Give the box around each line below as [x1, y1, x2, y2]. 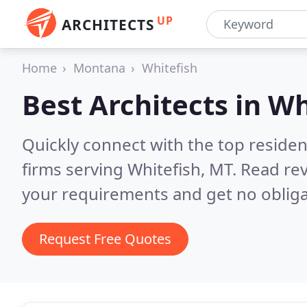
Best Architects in [22, 86, 268, 123]
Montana [73, 60, 125, 76]
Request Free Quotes [39, 230, 171, 248]
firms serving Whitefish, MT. [22, 158, 241, 180]
